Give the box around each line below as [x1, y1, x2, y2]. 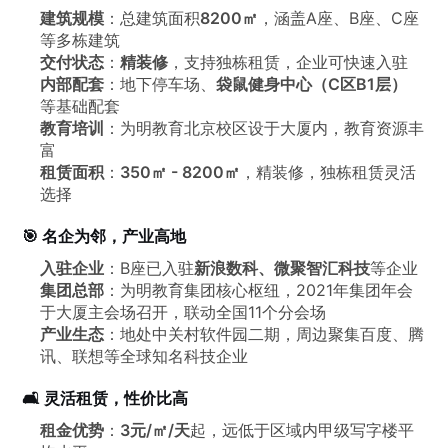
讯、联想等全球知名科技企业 [40, 346, 249, 367]
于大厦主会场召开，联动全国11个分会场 [40, 302, 327, 323]
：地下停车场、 [104, 74, 217, 95]
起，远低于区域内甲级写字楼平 [190, 420, 415, 441]
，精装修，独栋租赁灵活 [240, 162, 417, 183]
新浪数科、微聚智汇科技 [194, 258, 371, 279]
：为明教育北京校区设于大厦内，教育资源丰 [104, 118, 425, 139]
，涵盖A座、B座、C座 [258, 8, 420, 29]
